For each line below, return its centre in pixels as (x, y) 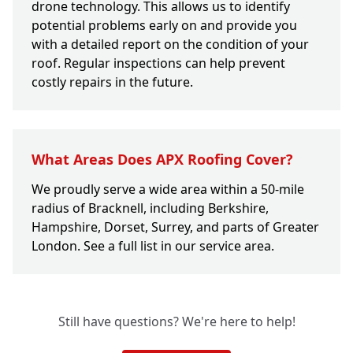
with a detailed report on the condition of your (170, 45)
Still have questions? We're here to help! (176, 322)
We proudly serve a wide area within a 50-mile (168, 190)
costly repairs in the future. (112, 82)
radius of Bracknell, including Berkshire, (150, 208)
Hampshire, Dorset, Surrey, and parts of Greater (175, 227)
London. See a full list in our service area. (153, 246)
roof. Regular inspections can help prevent (158, 63)
